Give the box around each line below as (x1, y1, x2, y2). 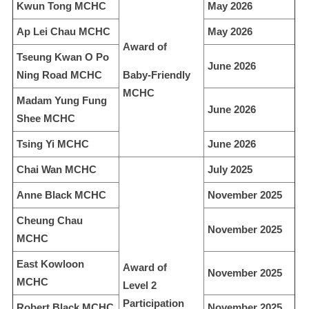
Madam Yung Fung (17, 94, 107, 106)
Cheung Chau (17, 214, 83, 226)
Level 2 (123, 279, 157, 291)
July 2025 (208, 163, 252, 175)
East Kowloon (17, 257, 84, 270)
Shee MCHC (17, 112, 75, 124)
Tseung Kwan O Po (17, 50, 109, 63)
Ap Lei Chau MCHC (17, 25, 110, 37)
